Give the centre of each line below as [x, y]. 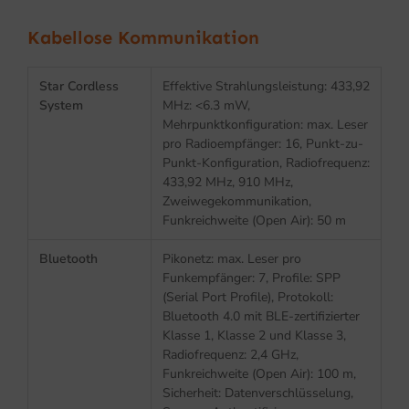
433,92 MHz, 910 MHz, [228, 182]
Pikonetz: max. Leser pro [232, 258]
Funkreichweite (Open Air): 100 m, [259, 373]
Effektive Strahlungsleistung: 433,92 [266, 86]
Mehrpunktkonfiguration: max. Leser [265, 124]
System [61, 105]
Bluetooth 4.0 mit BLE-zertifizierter [261, 316]
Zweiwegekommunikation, [237, 201]
